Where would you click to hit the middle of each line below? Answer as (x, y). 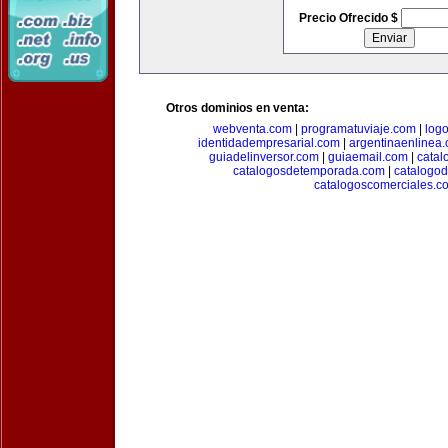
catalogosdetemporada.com (308, 171)
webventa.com (252, 129)
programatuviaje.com (358, 129)
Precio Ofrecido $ (349, 18)
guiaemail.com (367, 157)
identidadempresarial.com (269, 143)
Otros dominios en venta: (237, 108)
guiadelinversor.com (263, 157)
